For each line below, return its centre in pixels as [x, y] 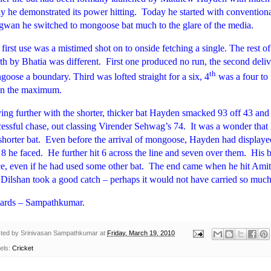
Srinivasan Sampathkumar [59, 233]
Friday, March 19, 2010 [141, 233]
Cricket [23, 248]
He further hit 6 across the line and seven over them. [147, 153]
